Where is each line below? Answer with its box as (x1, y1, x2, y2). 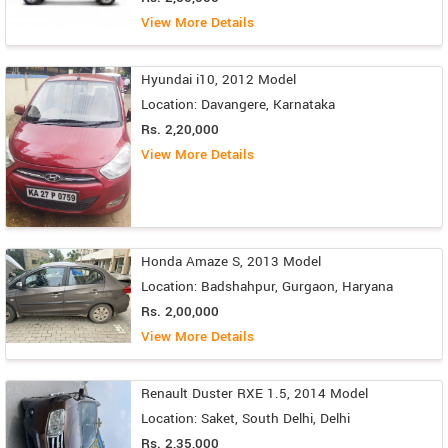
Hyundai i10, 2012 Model (141, 70, 296, 90)
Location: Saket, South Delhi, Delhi (141, 409, 350, 429)
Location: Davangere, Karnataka (141, 95, 335, 115)
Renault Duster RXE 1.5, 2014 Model (141, 384, 368, 404)
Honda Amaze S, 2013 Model (141, 252, 321, 272)
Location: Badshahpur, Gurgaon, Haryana (141, 277, 393, 297)
